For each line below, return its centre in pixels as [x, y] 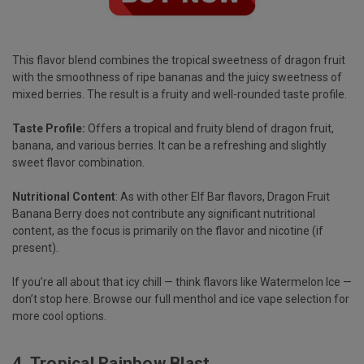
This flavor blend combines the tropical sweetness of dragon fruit [179, 60]
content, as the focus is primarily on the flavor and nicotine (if [168, 230]
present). [35, 247]
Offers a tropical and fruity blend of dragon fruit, [210, 128]
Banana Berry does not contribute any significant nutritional [164, 213]
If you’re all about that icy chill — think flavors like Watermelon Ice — [182, 282]
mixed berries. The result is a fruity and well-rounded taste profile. [180, 94]
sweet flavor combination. [78, 162]
